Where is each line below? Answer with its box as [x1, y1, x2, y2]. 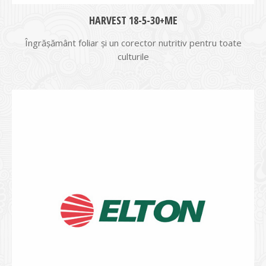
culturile [117, 50, 149, 62]
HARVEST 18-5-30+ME [88, 13, 178, 27]
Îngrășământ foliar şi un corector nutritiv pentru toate [24, 37, 242, 49]
